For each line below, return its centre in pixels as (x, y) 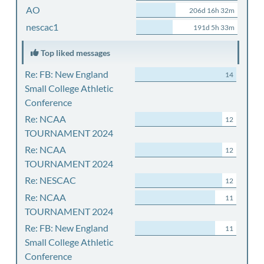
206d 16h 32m (212, 10)
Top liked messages (74, 53)
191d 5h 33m (214, 27)
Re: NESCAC (50, 180)
